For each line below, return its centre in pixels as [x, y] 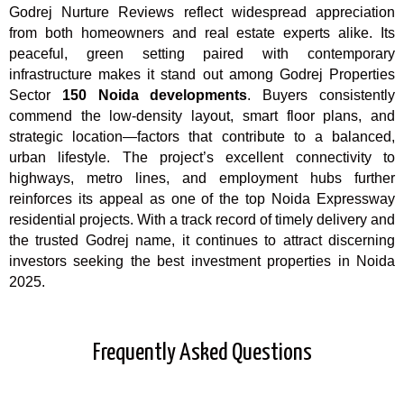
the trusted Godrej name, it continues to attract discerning [202, 241]
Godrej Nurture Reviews [92, 13]
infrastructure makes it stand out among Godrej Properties [202, 75]
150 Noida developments [155, 96]
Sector [36, 96]
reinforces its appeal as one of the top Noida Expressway [202, 199]
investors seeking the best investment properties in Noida [202, 262]
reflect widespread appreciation [285, 13]
